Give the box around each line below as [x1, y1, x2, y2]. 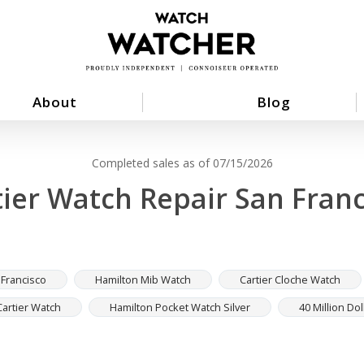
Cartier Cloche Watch [240, 272, 340, 288]
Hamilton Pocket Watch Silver [110, 300, 250, 315]
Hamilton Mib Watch [95, 272, 191, 288]
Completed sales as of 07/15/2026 [91, 155, 273, 171]
